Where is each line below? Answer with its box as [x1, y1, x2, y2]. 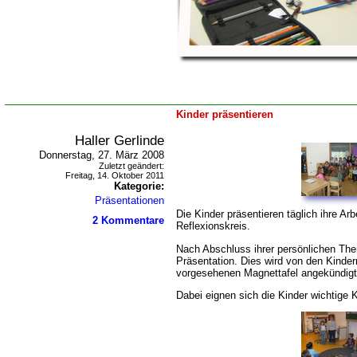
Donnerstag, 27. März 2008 [39, 149, 164, 161]
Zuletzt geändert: [99, 161, 164, 171]
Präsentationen [95, 194, 164, 206]
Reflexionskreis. [176, 220, 250, 233]
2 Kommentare [92, 214, 164, 226]
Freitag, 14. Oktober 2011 [65, 171, 164, 180]
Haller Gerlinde [75, 132, 164, 148]
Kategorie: [114, 180, 164, 192]
